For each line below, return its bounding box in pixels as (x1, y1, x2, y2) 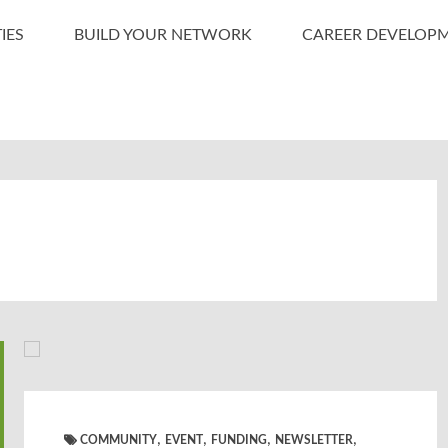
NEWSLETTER (275, 434, 354, 446)
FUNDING (211, 434, 268, 446)
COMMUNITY (80, 434, 158, 446)
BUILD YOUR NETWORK (74, 27, 252, 43)
